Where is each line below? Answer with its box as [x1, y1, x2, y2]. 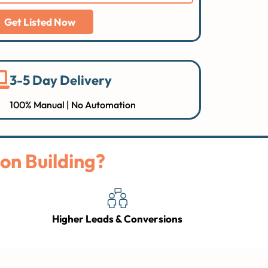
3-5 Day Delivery [9, 72, 112, 89]
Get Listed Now [4, 16, 75, 28]
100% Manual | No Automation [9, 99, 136, 111]
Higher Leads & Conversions [52, 212, 182, 225]
